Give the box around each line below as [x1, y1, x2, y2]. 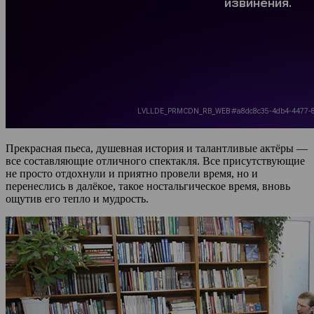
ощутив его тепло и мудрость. [6, 192, 149, 205]
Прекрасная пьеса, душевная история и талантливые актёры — [6, 142, 308, 154]
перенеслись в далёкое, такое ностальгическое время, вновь [6, 179, 290, 192]
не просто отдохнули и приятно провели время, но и [6, 167, 258, 179]
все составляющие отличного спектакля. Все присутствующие [6, 154, 305, 167]
